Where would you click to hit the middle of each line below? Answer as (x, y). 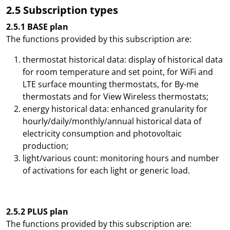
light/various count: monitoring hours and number (121, 158)
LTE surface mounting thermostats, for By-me (111, 84)
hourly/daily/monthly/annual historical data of (112, 121)
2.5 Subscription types (62, 10)
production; (45, 146)
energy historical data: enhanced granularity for (115, 109)
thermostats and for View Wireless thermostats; (116, 97)
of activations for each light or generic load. (106, 170)
